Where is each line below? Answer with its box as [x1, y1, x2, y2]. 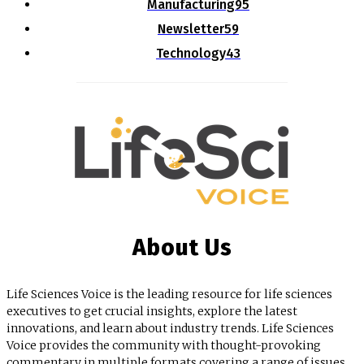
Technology [156, 45, 226, 62]
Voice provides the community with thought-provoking [6, 338, 321, 353]
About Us [132, 234, 232, 262]
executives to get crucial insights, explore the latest [6, 304, 297, 319]
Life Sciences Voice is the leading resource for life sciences [6, 287, 332, 302]
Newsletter [158, 21, 224, 37]
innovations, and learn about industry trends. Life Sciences [6, 321, 334, 336]
